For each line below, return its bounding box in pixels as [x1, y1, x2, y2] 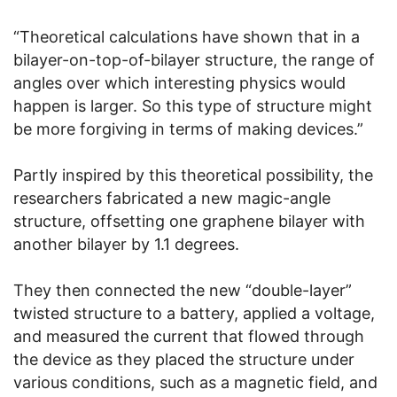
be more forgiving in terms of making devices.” [13, 120, 363, 139]
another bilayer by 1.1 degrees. [13, 235, 239, 254]
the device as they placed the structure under [13, 350, 354, 370]
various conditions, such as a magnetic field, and [13, 373, 378, 393]
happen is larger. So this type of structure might [13, 97, 372, 116]
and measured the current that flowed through [13, 327, 364, 346]
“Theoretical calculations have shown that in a [13, 27, 360, 47]
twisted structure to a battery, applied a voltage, [13, 304, 375, 323]
